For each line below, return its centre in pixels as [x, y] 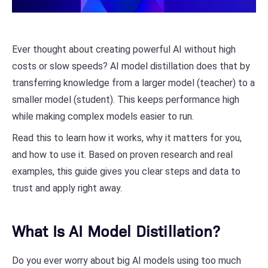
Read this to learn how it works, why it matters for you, [127, 138]
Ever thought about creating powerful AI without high [124, 49]
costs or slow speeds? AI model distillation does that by [131, 66]
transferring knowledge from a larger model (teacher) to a [133, 83]
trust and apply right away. [67, 188]
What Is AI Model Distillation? [116, 230]
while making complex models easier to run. [103, 116]
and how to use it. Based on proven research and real [122, 155]
